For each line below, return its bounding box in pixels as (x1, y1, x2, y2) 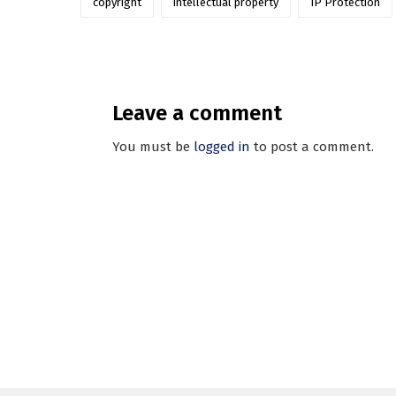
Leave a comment (112, 100, 282, 126)
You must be (112, 138, 194, 155)
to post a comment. (250, 138, 374, 155)
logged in (194, 138, 250, 155)
